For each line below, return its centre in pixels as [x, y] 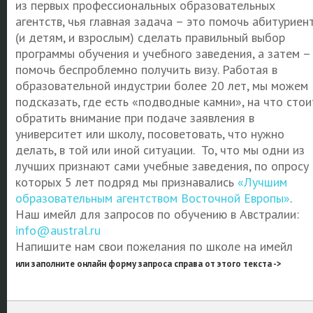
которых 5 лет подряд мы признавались [126, 182]
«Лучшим [262, 182]
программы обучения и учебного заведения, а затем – [162, 53]
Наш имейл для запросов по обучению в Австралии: [157, 214]
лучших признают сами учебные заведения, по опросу [162, 166]
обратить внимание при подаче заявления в [134, 118]
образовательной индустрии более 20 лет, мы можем [161, 86]
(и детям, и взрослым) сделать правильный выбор [150, 37]
